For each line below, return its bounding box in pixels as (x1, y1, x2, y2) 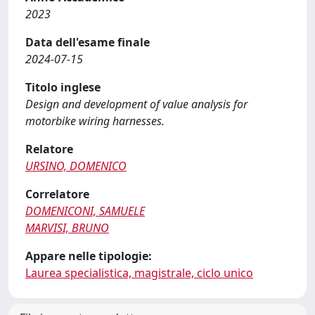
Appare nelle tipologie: (25, 248, 152, 264)
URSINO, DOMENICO (25, 158, 127, 174)
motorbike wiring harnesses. (25, 113, 165, 129)
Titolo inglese (25, 79, 101, 95)
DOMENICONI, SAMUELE (25, 203, 145, 219)
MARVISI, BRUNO (25, 220, 109, 236)
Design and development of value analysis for (25, 96, 247, 112)
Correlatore (25, 186, 89, 202)
